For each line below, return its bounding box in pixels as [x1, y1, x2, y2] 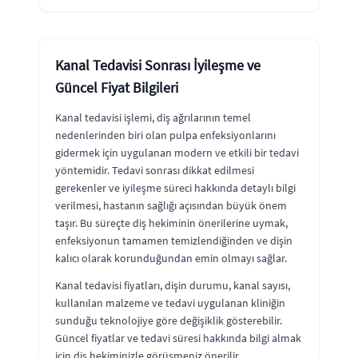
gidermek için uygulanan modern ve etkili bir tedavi [55, 145, 299, 160]
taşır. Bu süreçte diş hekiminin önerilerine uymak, [55, 215, 288, 230]
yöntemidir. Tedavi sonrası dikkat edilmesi [55, 162, 254, 177]
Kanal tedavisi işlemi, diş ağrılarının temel [55, 109, 251, 125]
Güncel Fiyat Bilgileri [55, 78, 178, 97]
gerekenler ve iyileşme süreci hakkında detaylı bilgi [55, 180, 296, 195]
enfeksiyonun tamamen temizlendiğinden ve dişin [55, 233, 292, 248]
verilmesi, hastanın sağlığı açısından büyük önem [55, 197, 287, 213]
